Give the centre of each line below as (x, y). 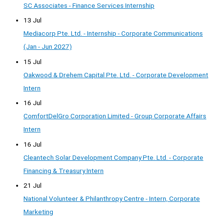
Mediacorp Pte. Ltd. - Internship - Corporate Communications (113, 33)
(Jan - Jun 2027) (48, 47)
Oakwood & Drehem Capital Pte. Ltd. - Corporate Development (116, 75)
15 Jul (33, 61)
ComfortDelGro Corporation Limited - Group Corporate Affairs (115, 116)
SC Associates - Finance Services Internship (89, 5)
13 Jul (33, 20)
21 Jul (33, 185)
